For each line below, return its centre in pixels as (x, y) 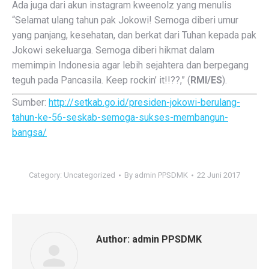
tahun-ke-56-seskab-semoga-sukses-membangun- (120, 117)
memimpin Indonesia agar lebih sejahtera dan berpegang (130, 65)
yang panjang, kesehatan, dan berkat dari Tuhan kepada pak (134, 35)
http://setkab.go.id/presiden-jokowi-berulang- (144, 102)
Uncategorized (89, 175)
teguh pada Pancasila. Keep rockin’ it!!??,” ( (101, 80)
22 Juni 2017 (219, 175)
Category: (46, 175)
